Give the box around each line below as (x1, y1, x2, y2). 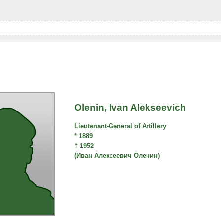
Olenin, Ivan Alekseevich (74, 102, 186, 112)
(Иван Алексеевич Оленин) (74, 152, 160, 160)
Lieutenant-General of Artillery (74, 122, 167, 130)
